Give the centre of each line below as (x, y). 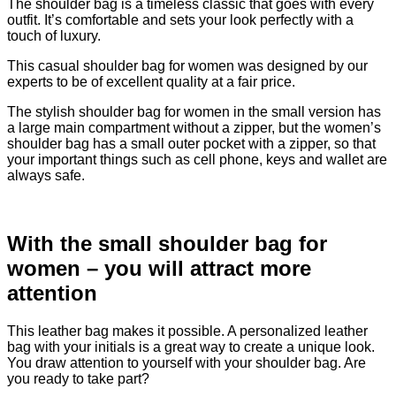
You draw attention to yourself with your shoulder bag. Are (187, 363)
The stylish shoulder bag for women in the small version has (194, 112)
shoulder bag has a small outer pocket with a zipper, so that (191, 144)
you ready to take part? (78, 379)
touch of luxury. (54, 36)
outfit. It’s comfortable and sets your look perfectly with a (180, 20)
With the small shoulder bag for (167, 244)
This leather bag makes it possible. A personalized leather (187, 331)
